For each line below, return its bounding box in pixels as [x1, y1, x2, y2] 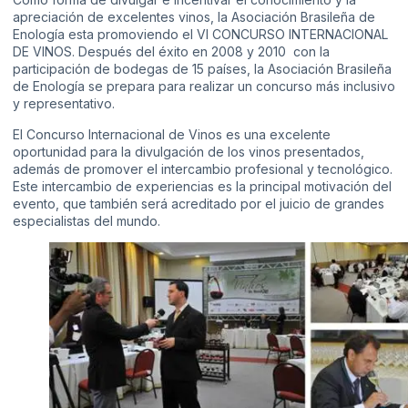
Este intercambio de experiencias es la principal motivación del [13, 178, 392, 194]
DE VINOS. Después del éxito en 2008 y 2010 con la [13, 44, 330, 60]
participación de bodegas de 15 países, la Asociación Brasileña [13, 61, 392, 77]
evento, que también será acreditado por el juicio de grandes [13, 195, 384, 211]
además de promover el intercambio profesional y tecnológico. [13, 160, 393, 177]
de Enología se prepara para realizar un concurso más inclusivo [13, 78, 395, 95]
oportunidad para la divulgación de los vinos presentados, [13, 143, 364, 159]
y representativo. [13, 96, 115, 112]
